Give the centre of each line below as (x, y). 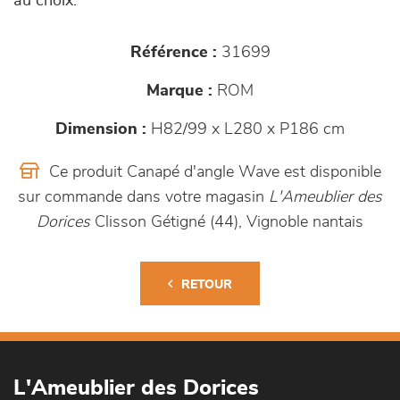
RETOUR (207, 285)
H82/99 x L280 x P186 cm (246, 129)
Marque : (179, 91)
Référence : (173, 53)
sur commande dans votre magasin (143, 197)
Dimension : (101, 129)
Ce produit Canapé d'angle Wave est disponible (212, 172)
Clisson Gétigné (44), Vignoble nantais (227, 222)
